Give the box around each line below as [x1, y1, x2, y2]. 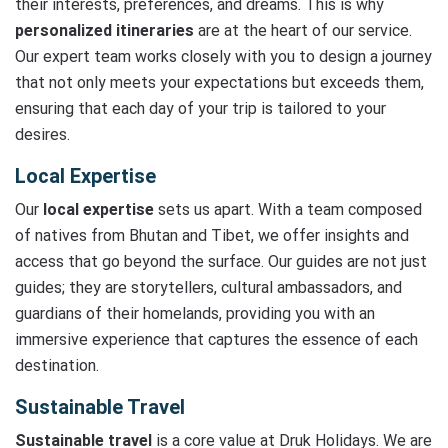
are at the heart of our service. [194, 21, 412, 40]
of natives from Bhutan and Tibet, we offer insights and [15, 226, 409, 245]
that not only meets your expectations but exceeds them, [15, 73, 424, 92]
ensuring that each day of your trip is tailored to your [15, 99, 386, 118]
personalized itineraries [15, 21, 194, 40]
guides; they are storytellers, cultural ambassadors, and [15, 278, 402, 297]
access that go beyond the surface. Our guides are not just [15, 252, 427, 271]
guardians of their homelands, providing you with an [15, 304, 375, 323]
